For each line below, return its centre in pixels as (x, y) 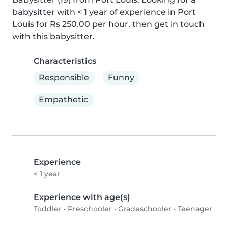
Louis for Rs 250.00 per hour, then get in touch (108, 24)
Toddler (48, 208)
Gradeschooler (145, 208)
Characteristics (65, 61)
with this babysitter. (53, 36)
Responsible (64, 78)
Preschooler (90, 208)
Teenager (195, 208)
